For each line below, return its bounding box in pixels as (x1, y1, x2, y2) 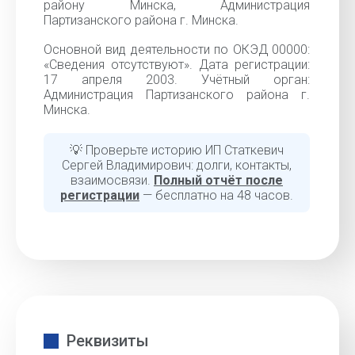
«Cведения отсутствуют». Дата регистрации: (44, 57, 310, 72)
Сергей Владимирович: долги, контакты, (62, 158, 292, 173)
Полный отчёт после (154, 173, 283, 188)
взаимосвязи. (71, 173, 154, 188)
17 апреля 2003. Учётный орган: (44, 72, 310, 87)
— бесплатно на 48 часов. (139, 188, 293, 203)
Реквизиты (67, 331, 149, 350)
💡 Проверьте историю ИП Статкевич (70, 143, 284, 158)
